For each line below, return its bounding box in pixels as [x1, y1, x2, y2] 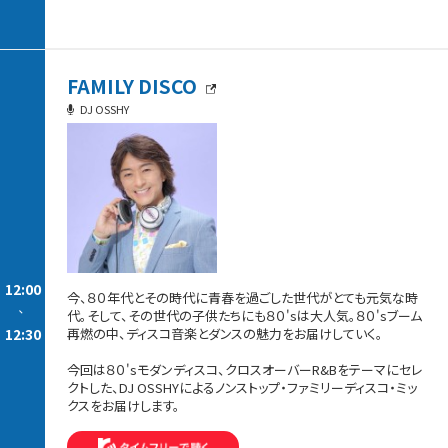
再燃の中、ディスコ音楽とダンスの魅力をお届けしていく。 [67, 323, 384, 343]
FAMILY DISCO [67, 71, 202, 99]
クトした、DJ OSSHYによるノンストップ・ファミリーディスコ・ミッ [67, 377, 418, 397]
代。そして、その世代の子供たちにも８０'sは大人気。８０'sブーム [67, 305, 423, 325]
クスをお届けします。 [67, 395, 181, 415]
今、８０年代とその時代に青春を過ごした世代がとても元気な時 [67, 287, 419, 307]
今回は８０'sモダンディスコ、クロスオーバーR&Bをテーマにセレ [67, 359, 423, 379]
